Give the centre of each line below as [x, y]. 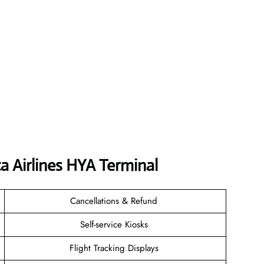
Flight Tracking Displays [115, 248]
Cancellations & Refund [115, 201]
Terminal [128, 165]
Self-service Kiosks [115, 224]
